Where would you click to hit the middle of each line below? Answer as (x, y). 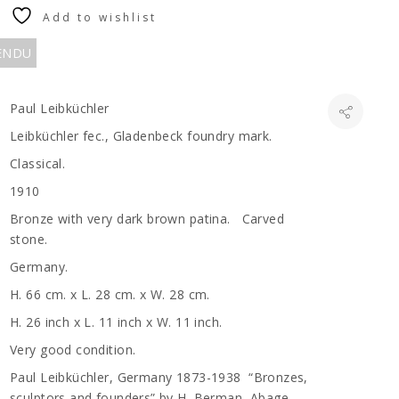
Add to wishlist (99, 17)
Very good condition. (73, 350)
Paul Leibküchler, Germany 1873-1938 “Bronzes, (159, 377)
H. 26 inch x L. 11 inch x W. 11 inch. (116, 322)
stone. (29, 239)
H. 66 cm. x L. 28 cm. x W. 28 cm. (116, 294)
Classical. (38, 163)
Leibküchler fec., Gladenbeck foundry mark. (141, 136)
